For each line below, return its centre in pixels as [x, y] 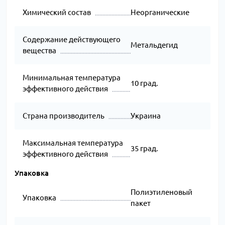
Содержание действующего [72, 40]
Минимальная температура [72, 78]
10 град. [144, 83]
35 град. [144, 149]
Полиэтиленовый [161, 192]
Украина [145, 116]
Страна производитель [64, 116]
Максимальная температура [73, 143]
